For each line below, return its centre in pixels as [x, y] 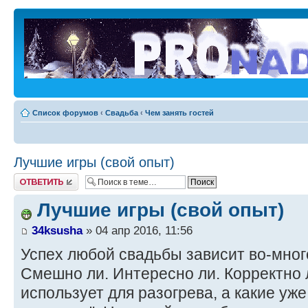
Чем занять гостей [179, 112]
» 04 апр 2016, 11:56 [137, 230]
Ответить [30, 177]
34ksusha [57, 230]
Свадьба [122, 112]
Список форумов [65, 112]
